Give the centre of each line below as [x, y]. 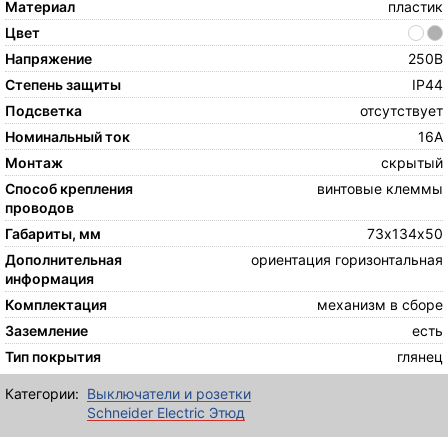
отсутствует [401, 111]
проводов [39, 208]
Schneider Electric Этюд [166, 413]
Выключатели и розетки [169, 394]
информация [49, 279]
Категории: [42, 394]
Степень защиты [63, 85]
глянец [419, 357]
